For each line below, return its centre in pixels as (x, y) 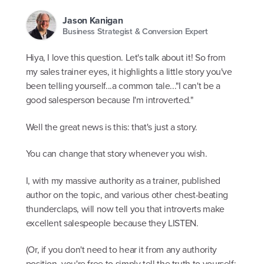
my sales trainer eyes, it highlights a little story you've (129, 72)
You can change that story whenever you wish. (116, 154)
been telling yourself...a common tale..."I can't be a (123, 86)
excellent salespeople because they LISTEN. (112, 223)
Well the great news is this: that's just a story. (111, 127)
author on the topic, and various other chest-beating (127, 194)
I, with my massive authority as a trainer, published (123, 180)
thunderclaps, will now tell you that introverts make (125, 209)
